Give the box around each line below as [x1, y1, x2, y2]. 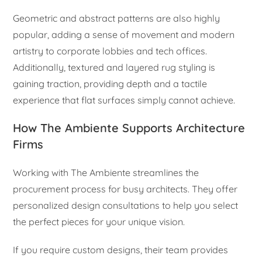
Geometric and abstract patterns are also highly [13, 12, 220, 25]
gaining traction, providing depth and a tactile [13, 78, 208, 90]
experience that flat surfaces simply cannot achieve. [13, 94, 236, 106]
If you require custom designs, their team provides [13, 244, 229, 256]
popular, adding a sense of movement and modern [13, 29, 235, 41]
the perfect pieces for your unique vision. [13, 216, 185, 228]
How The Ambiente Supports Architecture [13, 120, 246, 136]
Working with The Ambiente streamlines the [13, 167, 199, 179]
